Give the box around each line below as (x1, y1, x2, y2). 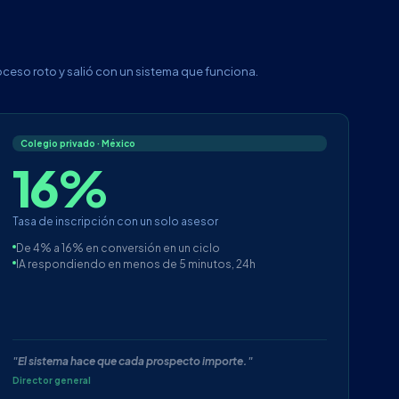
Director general (12, 375, 92, 387)
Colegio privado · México (20, 138, 136, 150)
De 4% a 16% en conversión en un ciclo (16, 241, 221, 256)
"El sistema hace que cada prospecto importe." (12, 354, 254, 369)
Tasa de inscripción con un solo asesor (12, 215, 219, 229)
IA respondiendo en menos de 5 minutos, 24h (16, 257, 256, 272)
